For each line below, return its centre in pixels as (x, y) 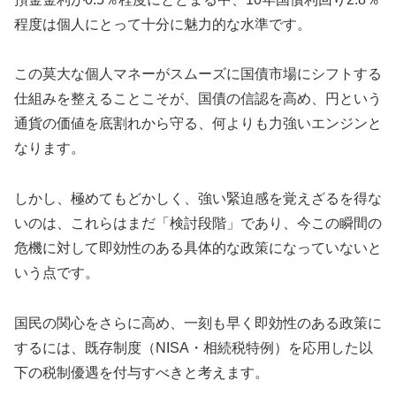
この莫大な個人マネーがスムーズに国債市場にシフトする (198, 74)
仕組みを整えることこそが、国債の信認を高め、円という (198, 99)
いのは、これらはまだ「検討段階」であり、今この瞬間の (198, 224)
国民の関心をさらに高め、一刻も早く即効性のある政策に (198, 323)
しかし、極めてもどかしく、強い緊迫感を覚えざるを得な (198, 199)
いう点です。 (57, 273)
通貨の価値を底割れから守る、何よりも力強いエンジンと (198, 124)
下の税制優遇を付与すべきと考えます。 (141, 372)
